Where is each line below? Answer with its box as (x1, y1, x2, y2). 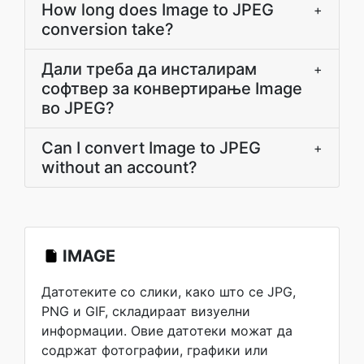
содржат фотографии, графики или (41, 342, 268, 358)
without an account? (41, 158, 197, 177)
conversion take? (41, 19, 174, 39)
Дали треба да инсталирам (41, 59, 257, 79)
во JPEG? (41, 98, 115, 118)
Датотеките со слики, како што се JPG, (41, 284, 296, 300)
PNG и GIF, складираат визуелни (41, 303, 250, 319)
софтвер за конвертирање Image (41, 79, 302, 98)
